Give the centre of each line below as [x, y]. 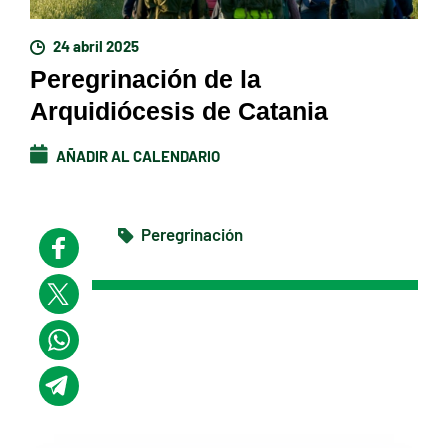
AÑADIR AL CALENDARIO [136, 154]
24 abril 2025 [94, 44]
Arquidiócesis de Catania [179, 110]
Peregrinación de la [145, 78]
